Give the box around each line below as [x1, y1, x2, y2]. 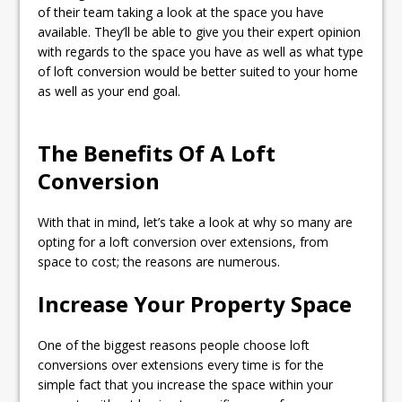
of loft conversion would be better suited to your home [38, 63, 359, 80]
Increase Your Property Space [38, 289, 353, 319]
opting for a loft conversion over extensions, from [38, 233, 329, 250]
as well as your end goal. [38, 83, 181, 100]
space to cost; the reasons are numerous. [38, 253, 281, 270]
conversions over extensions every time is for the [38, 356, 325, 373]
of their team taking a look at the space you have [38, 4, 325, 21]
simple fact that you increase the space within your [38, 376, 334, 393]
